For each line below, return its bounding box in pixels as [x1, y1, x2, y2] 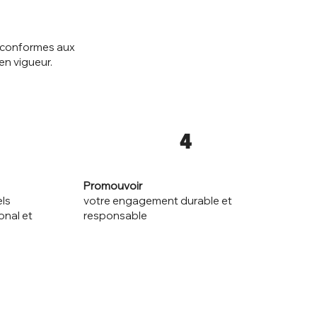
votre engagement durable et [83, 193, 233, 207]
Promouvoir [83, 178, 143, 192]
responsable [83, 208, 148, 222]
